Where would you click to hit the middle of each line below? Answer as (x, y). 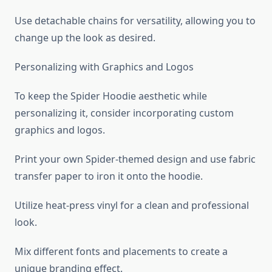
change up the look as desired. (85, 38)
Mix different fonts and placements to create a (121, 252)
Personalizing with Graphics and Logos (104, 67)
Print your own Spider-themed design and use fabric (135, 159)
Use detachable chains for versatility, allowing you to (135, 21)
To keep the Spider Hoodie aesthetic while (111, 96)
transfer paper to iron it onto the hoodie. (109, 176)
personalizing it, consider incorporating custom (124, 113)
